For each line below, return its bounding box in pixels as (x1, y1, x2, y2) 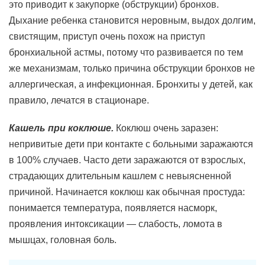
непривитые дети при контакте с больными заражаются (9, 139, 253, 149)
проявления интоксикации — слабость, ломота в (9, 219, 222, 229)
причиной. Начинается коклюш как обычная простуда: (9, 187, 245, 197)
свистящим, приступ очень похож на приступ (9, 31, 205, 41)
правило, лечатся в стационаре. (9, 95, 149, 105)
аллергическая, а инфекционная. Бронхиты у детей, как (9, 79, 253, 89)
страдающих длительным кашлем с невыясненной (9, 171, 231, 181)
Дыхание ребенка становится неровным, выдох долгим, (9, 15, 256, 25)
